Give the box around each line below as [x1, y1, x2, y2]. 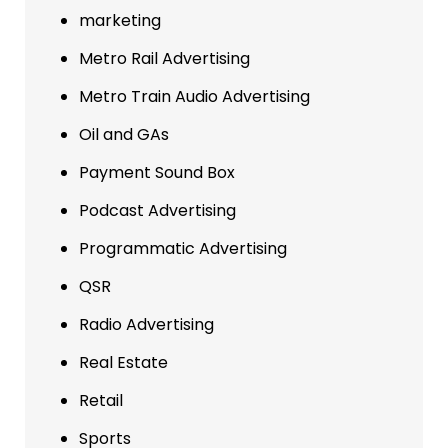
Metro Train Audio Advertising [79, 84, 310, 108]
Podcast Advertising [79, 198, 236, 222]
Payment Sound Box [79, 160, 235, 184]
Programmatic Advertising [79, 236, 287, 260]
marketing [79, 8, 161, 32]
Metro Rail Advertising [79, 46, 250, 70]
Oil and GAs [79, 122, 169, 146]
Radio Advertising [79, 312, 214, 336]
